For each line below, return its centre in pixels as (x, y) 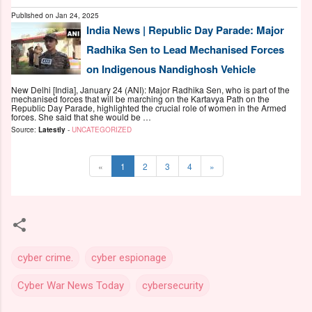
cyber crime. (45, 258)
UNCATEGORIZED (102, 130)
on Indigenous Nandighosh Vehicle (171, 69)
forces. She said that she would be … (81, 117)
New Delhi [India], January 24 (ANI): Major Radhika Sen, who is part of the (150, 90)
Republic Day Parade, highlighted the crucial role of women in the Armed (149, 108)
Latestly (52, 130)
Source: (25, 130)
